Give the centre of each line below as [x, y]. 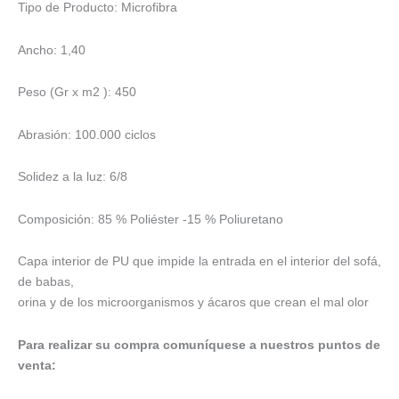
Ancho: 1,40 [52, 49]
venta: [37, 365]
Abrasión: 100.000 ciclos [87, 134]
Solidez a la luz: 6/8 [73, 177]
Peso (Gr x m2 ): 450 [77, 92]
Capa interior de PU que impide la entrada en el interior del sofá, [199, 261]
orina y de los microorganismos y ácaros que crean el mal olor [193, 302]
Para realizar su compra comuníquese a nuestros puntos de [199, 344]
